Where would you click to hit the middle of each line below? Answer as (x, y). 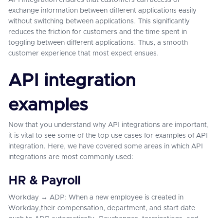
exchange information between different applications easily (102, 11)
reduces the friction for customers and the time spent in (98, 32)
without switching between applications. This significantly (99, 21)
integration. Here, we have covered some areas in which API (106, 146)
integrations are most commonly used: (71, 157)
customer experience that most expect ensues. (85, 54)
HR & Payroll (44, 181)
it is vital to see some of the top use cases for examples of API (108, 136)
